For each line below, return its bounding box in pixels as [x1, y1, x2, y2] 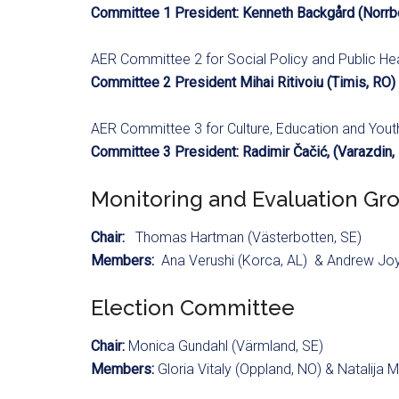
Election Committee [91, 295, 295, 322]
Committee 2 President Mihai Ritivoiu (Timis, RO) [91, 74, 395, 92]
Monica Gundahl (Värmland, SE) [128, 338, 323, 355]
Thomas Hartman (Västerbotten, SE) [128, 229, 362, 247]
